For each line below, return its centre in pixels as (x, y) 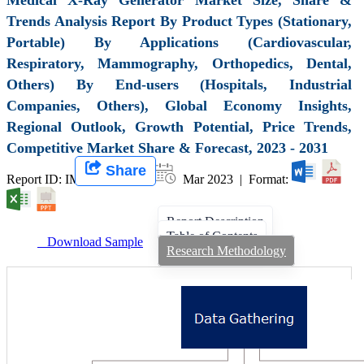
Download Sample (90, 241)
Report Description (215, 221)
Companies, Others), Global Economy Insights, (179, 105)
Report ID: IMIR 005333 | (79, 179)
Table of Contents (212, 236)
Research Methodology (226, 250)
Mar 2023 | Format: (236, 179)
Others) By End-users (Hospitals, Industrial (179, 84)
